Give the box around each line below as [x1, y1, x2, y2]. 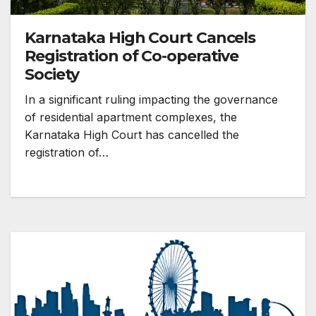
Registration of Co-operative [25, 47, 239, 66]
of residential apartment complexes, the [25, 110, 237, 125]
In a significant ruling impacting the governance [25, 92, 278, 107]
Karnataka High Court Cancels [25, 28, 256, 48]
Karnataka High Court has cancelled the [25, 128, 239, 142]
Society [25, 65, 80, 85]
